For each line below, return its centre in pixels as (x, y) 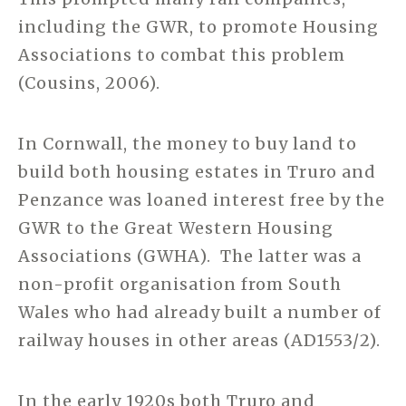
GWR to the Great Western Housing (176, 227)
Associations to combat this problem (182, 54)
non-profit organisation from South (180, 284)
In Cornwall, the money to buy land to (188, 143)
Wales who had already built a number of (200, 312)
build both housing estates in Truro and (197, 171)
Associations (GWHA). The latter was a (190, 256)
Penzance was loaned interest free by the (202, 199)
